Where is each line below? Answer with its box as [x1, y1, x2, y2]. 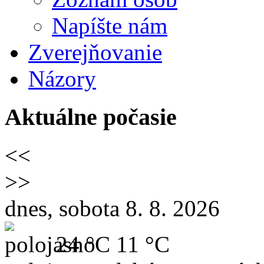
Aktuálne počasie [5, 104, 177, 131]
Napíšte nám [52, 13, 167, 39]
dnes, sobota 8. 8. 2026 [5, 195, 220, 221]
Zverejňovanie [28, 39, 162, 65]
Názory [28, 66, 96, 92]
